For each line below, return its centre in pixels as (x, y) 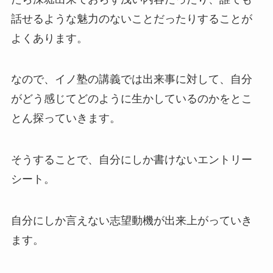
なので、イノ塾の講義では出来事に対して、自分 (131, 80)
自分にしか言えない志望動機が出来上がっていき (131, 221)
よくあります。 (49, 38)
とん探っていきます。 (66, 119)
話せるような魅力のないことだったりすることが (131, 19)
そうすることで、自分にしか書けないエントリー (131, 160)
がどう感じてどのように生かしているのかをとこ (131, 99)
